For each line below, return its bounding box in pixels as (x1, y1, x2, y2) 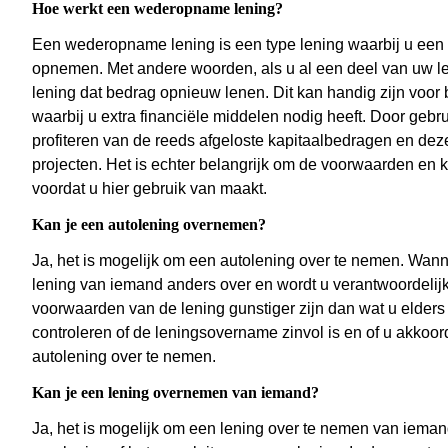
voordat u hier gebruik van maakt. (32, 180, 267, 198)
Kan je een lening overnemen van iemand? (32, 384, 319, 402)
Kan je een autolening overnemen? (32, 216, 266, 234)
